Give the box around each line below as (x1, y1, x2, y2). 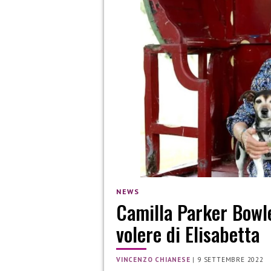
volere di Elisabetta (116, 220, 260, 249)
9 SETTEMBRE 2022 (197, 255, 264, 264)
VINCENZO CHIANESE (116, 255, 191, 264)
